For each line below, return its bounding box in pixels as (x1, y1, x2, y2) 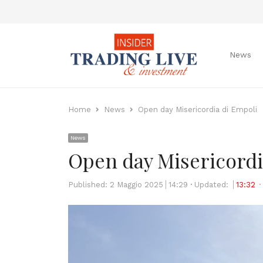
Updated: (194, 180, 231, 189)
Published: (68, 180, 110, 189)
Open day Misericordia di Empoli (138, 105, 257, 114)
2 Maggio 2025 (110, 180, 163, 189)
